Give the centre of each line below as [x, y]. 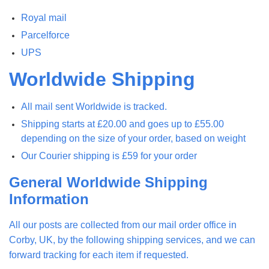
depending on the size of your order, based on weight [133, 138]
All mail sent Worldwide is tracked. [94, 106]
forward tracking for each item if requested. [99, 255]
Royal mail [45, 17]
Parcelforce [47, 35]
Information [49, 199]
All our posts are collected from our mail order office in [123, 225]
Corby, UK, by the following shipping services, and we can [132, 240]
